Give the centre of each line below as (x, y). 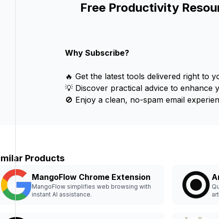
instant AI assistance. (62, 195)
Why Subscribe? (97, 53)
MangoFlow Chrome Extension (91, 177)
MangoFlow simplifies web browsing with (91, 187)
